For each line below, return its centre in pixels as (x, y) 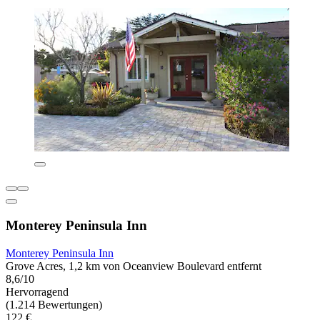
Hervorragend (37, 291)
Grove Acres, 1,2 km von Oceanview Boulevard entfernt (134, 266)
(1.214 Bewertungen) (54, 304)
